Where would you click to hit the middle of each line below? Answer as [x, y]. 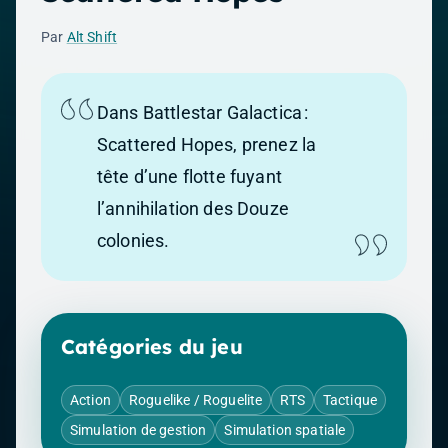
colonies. [133, 240]
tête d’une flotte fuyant [189, 176]
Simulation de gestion [138, 430]
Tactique [350, 400]
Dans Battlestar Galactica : [203, 112]
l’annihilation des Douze [193, 208]
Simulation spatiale [285, 430]
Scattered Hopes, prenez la [207, 144]
